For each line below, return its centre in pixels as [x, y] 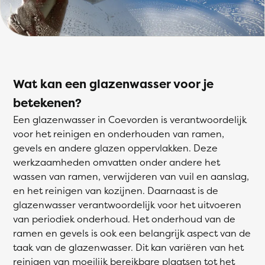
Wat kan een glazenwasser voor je [113, 84]
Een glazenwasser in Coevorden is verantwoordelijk [130, 119]
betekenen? [47, 103]
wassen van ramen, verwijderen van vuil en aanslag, [131, 176]
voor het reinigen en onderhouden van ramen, [119, 134]
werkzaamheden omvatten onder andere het [117, 162]
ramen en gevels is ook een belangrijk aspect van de [132, 233]
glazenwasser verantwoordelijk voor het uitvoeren [127, 205]
